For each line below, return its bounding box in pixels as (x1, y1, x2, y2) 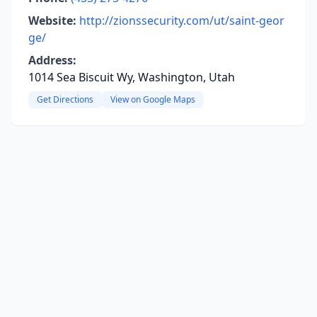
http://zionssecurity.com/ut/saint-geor (79, 13, 284, 28)
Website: (28, 13, 76, 28)
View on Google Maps (110, 93, 195, 105)
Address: (28, 52, 76, 68)
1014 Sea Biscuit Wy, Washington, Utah (28, 69, 235, 85)
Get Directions (37, 93, 93, 105)
